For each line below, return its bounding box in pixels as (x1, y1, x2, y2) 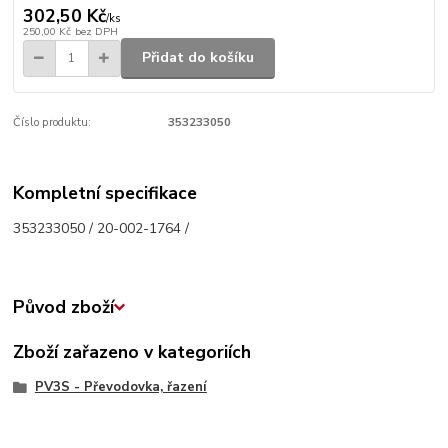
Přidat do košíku (142, 48, 254, 68)
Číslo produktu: (13, 114, 92, 130)
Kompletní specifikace (13, 181, 198, 206)
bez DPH (74, 23, 118, 39)
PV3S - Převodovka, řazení (34, 378, 207, 397)
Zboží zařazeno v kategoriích (13, 340, 252, 365)
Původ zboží (13, 295, 115, 320)
